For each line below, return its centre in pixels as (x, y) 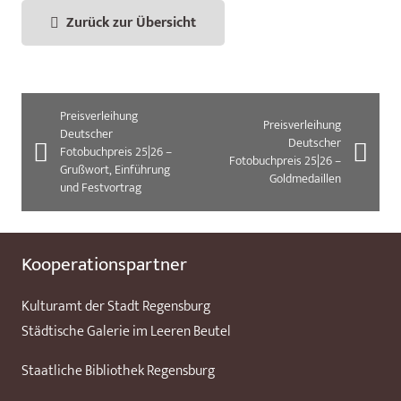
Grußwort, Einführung (115, 170)
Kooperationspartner (104, 264)
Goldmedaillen (306, 179)
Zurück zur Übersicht (131, 22)
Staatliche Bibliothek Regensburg (118, 371)
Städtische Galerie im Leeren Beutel (126, 331)
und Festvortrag (100, 188)
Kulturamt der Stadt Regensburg (116, 306)
